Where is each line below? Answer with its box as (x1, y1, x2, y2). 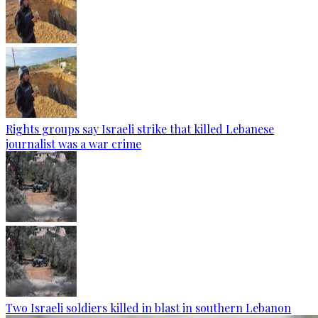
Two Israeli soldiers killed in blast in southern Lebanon (6, 300, 291, 315)
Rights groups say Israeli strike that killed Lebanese (6, 121, 274, 136)
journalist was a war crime (6, 136, 141, 151)
